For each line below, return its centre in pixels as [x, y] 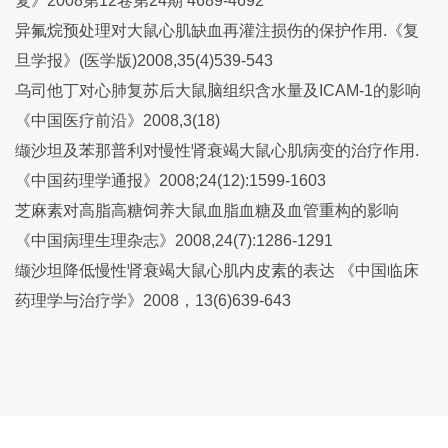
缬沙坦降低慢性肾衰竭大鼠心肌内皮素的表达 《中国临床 [217, 270]
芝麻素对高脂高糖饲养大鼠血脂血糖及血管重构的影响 [207, 210]
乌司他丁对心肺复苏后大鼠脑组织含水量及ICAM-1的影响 [218, 90]
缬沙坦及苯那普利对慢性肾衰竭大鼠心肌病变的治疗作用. [217, 150]
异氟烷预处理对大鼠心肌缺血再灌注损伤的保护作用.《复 [217, 30]
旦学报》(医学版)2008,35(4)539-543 [144, 60]
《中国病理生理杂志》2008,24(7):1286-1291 [174, 240]
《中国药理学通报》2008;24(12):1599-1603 [170, 180]
